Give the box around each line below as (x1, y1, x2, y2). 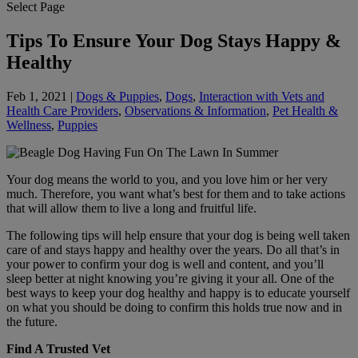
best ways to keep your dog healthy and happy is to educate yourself (6, 285, 350, 300)
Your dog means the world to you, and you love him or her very (6, 172, 328, 186)
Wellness (6, 117, 51, 132)
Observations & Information (125, 103, 266, 117)
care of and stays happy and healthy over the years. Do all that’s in (6, 242, 340, 257)
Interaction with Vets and (199, 89, 324, 103)
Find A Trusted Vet (6, 341, 110, 356)
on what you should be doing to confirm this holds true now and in (6, 300, 342, 314)
